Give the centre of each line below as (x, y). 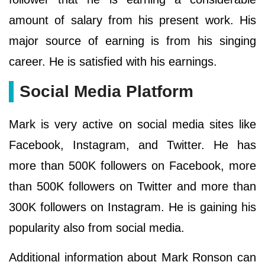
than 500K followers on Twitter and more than (132, 187)
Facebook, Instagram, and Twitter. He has (132, 145)
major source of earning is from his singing (132, 41)
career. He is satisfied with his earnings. (115, 62)
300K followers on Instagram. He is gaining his (132, 207)
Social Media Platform (106, 92)
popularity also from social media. (97, 228)
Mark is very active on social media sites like (132, 125)
